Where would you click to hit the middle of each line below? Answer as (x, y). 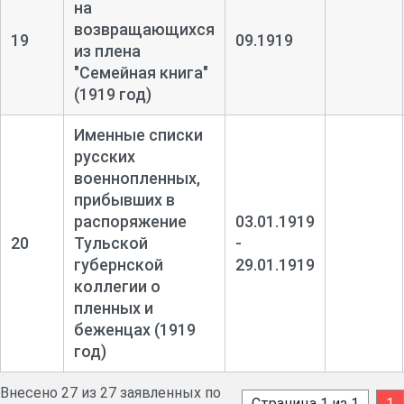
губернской (118, 264)
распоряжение (130, 221)
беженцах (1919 (134, 329)
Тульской (110, 243)
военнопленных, (137, 178)
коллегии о (117, 286)
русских (104, 156)
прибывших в (124, 199)
